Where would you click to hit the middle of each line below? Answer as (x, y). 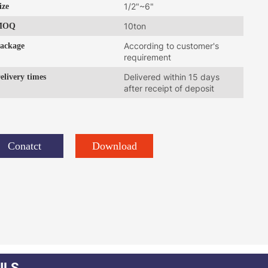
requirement (148, 57)
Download (114, 146)
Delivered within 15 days (172, 77)
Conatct (25, 146)
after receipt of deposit (169, 88)
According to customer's (172, 46)
